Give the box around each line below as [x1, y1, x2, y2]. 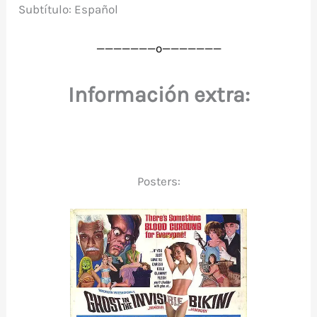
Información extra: [67, 82, 250, 108]
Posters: [137, 173, 180, 188]
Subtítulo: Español [18, 2, 119, 17]
